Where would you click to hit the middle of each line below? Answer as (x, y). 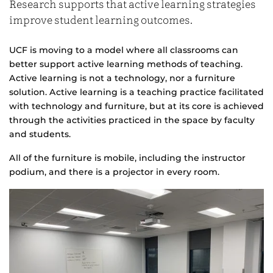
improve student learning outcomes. (101, 20)
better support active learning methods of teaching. (126, 64)
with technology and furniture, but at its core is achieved (136, 106)
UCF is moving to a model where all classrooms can (124, 50)
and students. (40, 134)
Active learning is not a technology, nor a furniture (122, 78)
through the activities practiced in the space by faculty (132, 120)
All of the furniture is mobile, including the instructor (127, 158)
